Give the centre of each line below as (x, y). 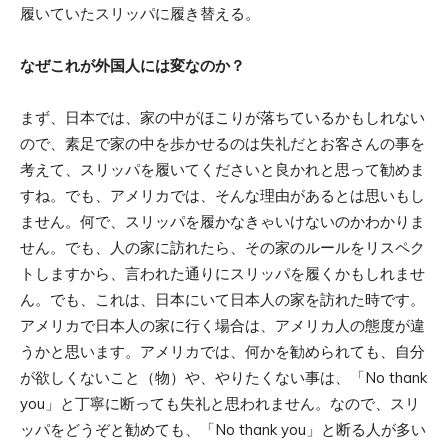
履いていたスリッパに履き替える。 (140, 13)
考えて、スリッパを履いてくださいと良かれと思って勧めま (222, 169)
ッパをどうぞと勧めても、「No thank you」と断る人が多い (223, 429)
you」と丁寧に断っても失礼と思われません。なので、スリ (220, 403)
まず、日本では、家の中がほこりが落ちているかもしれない (222, 117)
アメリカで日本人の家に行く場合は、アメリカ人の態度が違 (222, 325)
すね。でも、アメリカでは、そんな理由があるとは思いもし (222, 195)
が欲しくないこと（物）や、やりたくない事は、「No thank (223, 377)
